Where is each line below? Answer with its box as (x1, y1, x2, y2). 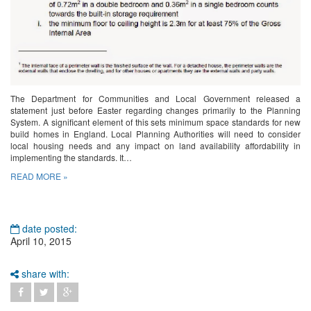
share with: (19, 267, 69, 281)
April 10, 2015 (10, 234, 72, 249)
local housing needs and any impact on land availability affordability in (10, 140, 301, 152)
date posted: (19, 221, 77, 236)
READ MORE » (10, 170, 68, 183)
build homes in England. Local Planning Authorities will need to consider (10, 128, 301, 140)
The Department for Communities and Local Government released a (10, 92, 301, 105)
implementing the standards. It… (10, 151, 132, 164)
